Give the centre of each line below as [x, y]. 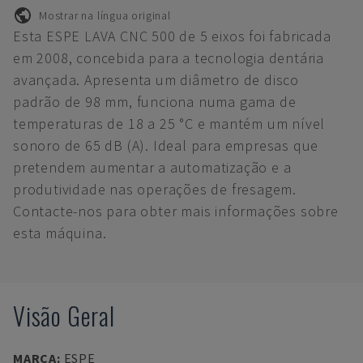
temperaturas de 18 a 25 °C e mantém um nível [169, 124]
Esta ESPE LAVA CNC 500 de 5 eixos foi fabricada [172, 36]
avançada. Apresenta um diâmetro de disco [156, 80]
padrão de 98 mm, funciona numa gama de [155, 102]
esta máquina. [60, 233]
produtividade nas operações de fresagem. [155, 189]
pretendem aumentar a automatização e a [152, 167]
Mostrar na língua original [105, 15]
